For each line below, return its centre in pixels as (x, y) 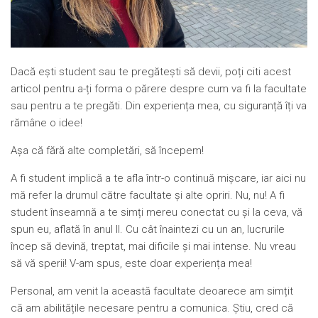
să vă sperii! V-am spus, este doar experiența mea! (131, 263)
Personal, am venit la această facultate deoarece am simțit (152, 291)
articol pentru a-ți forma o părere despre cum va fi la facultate (159, 88)
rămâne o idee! (46, 122)
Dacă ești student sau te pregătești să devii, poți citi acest (151, 71)
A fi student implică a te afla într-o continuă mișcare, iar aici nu (158, 178)
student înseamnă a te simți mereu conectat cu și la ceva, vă (157, 212)
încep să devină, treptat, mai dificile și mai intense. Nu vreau (153, 246)
